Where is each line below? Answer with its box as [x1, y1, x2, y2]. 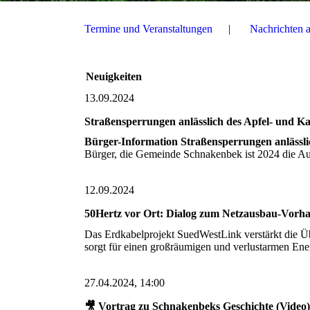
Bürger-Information [84, 136, 178, 148]
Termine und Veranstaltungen [84, 23, 212, 35]
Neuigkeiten [86, 71, 142, 83]
